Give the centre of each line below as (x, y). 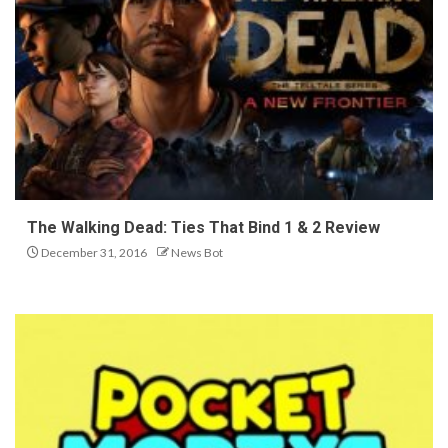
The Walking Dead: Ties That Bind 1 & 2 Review (203, 228)
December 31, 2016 (93, 253)
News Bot (197, 253)
